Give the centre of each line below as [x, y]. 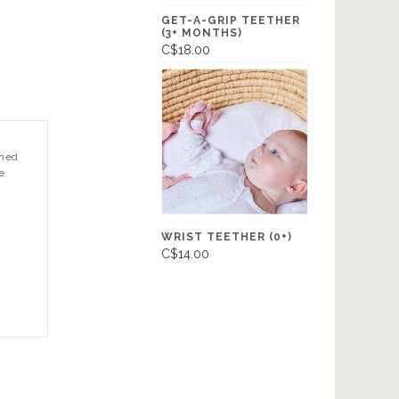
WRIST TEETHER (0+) [227, 236]
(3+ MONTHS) [202, 33]
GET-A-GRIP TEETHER [231, 20]
